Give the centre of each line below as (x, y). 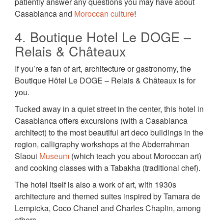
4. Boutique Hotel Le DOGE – (103, 37)
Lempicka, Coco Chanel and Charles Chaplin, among (108, 208)
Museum (54, 156)
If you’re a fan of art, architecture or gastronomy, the (103, 69)
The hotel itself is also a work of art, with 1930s (96, 185)
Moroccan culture (104, 14)
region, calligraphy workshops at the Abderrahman (102, 144)
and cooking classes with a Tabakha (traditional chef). (108, 168)
